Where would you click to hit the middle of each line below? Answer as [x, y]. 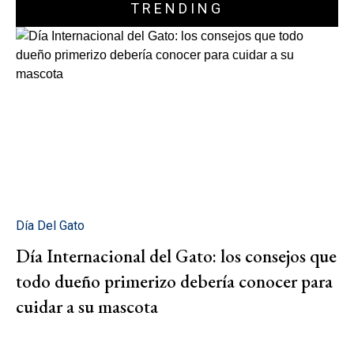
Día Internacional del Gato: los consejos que [176, 256]
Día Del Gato [50, 225]
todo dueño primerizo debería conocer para [174, 281]
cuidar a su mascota [87, 306]
